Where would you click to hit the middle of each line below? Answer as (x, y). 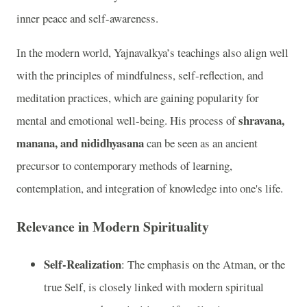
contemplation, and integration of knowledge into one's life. (150, 188)
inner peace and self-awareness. (87, 19)
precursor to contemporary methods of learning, (124, 166)
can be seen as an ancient (201, 143)
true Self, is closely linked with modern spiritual (154, 287)
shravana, (261, 121)
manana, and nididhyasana (80, 143)
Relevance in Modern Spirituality (113, 226)
